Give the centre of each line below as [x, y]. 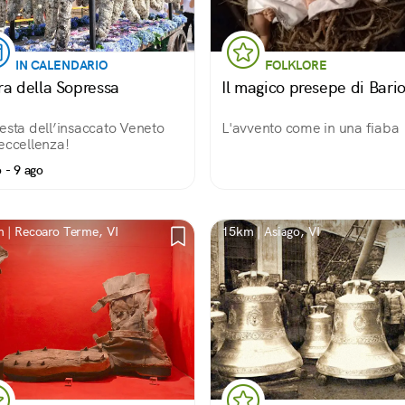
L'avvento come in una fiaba [311, 128]
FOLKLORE [296, 65]
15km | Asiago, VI [271, 231]
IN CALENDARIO [62, 65]
